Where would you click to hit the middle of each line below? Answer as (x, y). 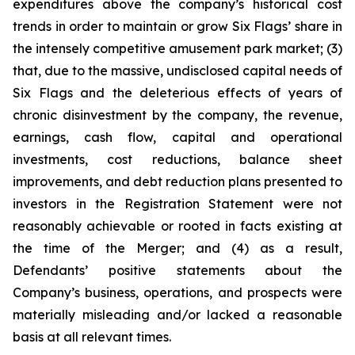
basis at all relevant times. (92, 337)
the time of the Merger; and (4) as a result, (177, 248)
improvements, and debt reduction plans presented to (177, 181)
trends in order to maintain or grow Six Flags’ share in (177, 26)
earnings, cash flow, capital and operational (177, 137)
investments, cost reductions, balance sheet (177, 159)
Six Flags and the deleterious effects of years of (177, 93)
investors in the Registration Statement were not (177, 204)
